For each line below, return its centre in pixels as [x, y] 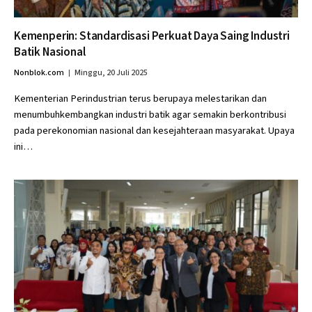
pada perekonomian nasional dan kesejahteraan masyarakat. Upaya [154, 131]
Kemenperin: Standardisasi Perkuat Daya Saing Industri [152, 36]
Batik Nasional [50, 52]
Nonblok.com [39, 73]
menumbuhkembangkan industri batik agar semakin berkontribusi [150, 115]
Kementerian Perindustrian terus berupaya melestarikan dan [140, 99]
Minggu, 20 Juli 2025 [111, 73]
